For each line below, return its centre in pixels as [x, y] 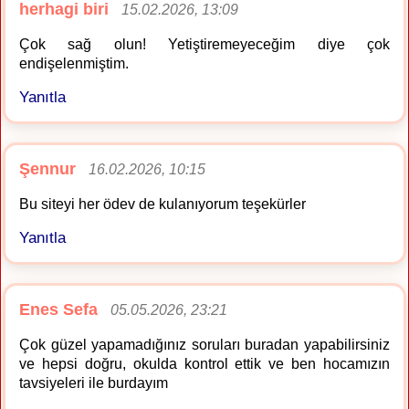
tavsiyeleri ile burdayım [94, 383]
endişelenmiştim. [74, 64]
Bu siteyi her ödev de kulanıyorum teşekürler [163, 204]
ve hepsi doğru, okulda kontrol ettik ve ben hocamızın [204, 364]
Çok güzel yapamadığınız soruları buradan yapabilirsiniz [204, 345]
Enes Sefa [58, 310]
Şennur [47, 169]
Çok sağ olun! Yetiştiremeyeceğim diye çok [204, 45]
